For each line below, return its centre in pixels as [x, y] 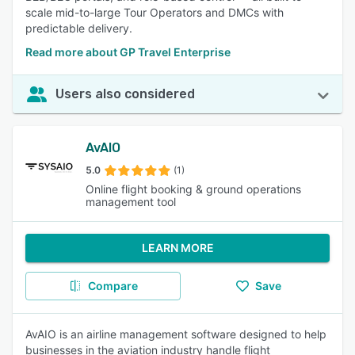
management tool [131, 202]
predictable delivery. [79, 28]
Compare [113, 286]
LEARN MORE [177, 248]
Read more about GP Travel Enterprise [128, 52]
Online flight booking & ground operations [193, 189]
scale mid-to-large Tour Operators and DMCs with [155, 12]
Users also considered [125, 94]
